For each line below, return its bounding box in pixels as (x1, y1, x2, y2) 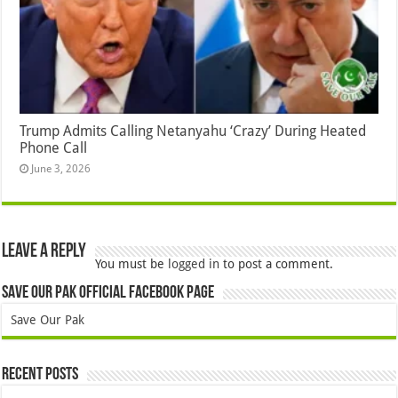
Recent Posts (2, 366, 79, 385)
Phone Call (20, 139, 88, 157)
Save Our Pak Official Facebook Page (2, 284, 215, 303)
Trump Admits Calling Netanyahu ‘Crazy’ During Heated (20, 123, 367, 140)
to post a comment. (219, 257, 334, 272)
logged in (168, 257, 220, 272)
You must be (95, 257, 169, 272)
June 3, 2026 (31, 163, 92, 176)
